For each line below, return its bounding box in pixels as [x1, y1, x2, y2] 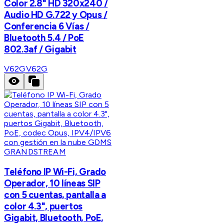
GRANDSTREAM [4, 147, 66, 157]
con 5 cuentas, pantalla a [4, 189, 106, 201]
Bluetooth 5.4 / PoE [4, 31, 84, 43]
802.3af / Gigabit [4, 43, 76, 55]
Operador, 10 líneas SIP [4, 177, 100, 189]
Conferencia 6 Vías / [4, 20, 89, 32]
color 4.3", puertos [4, 200, 82, 212]
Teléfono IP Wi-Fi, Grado [4, 166, 106, 178]
